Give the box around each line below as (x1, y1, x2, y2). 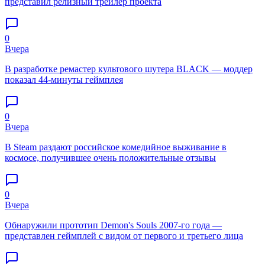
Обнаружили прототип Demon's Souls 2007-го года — (5, 219, 222, 230)
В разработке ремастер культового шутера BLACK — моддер (5, 63, 253, 74)
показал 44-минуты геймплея (5, 74, 123, 85)
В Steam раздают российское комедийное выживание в (5, 141, 227, 152)
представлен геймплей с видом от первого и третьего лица (5, 230, 243, 241)
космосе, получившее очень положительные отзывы (5, 152, 216, 163)
